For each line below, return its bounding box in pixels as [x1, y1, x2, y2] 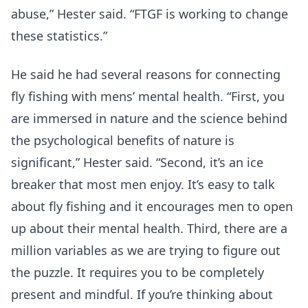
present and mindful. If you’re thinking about [11, 285, 273, 302]
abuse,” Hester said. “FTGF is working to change [11, 5, 288, 22]
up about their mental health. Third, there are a [11, 219, 287, 236]
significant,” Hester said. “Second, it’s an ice [11, 153, 263, 170]
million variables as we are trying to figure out [11, 241, 280, 258]
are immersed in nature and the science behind [11, 109, 287, 126]
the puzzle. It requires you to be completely [11, 263, 264, 280]
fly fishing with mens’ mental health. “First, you [11, 87, 285, 104]
